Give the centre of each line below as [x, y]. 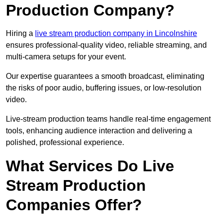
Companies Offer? [74, 205]
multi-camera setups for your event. [66, 57]
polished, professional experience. [65, 143]
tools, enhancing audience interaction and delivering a [99, 131]
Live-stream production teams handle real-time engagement [108, 119]
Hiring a [20, 34]
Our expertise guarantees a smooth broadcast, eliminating [105, 76]
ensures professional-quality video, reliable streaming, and [106, 45]
